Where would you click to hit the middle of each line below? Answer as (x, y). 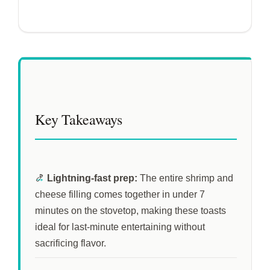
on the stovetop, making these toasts (147, 210)
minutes (52, 210)
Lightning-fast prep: (92, 178)
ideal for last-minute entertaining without (120, 227)
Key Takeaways (79, 119)
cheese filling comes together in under (117, 194)
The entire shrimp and (185, 178)
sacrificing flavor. (71, 243)
